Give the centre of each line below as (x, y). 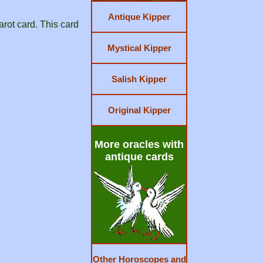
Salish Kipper (139, 79)
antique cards (139, 157)
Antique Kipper (139, 17)
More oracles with (139, 144)
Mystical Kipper (139, 48)
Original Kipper (139, 110)
